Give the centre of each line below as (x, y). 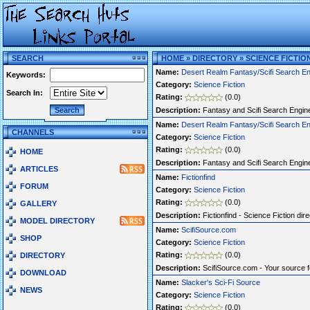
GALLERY (38, 203)
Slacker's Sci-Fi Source (221, 282)
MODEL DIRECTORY (57, 221)
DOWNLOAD (43, 273)
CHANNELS (33, 132)
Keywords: (26, 75)
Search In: (25, 93)
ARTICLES (39, 169)
